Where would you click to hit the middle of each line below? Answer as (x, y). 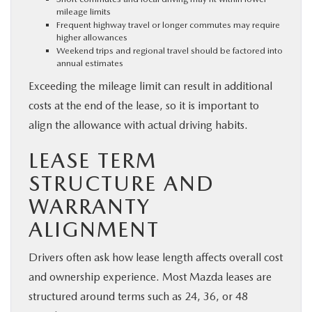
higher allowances (92, 37)
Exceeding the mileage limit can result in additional (150, 86)
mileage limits (84, 11)
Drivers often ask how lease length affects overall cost (156, 257)
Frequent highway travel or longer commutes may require (168, 24)
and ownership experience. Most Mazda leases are (150, 276)
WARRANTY (89, 206)
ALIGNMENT (94, 229)
